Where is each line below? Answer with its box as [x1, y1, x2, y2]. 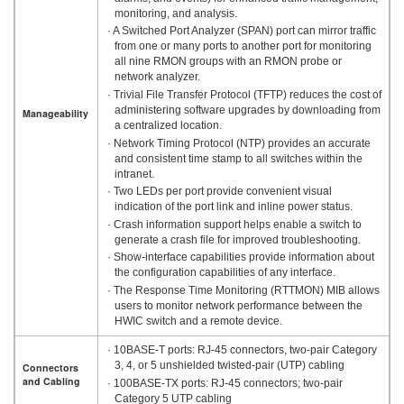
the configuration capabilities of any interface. [114, 266, 335, 280]
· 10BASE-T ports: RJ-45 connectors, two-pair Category [106, 343, 377, 356]
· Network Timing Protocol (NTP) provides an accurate [106, 136, 371, 150]
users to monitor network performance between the [114, 299, 363, 313]
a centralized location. [114, 118, 222, 132]
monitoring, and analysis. [114, 6, 237, 20]
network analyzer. [114, 70, 200, 84]
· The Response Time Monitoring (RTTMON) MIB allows [106, 284, 380, 298]
